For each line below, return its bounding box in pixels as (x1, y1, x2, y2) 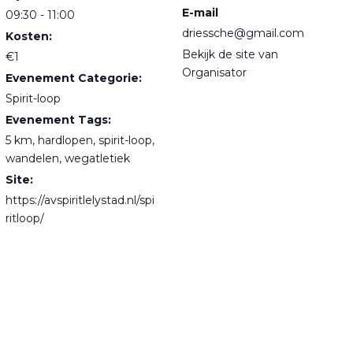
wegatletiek (65, 151, 130, 166)
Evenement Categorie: (6, 71, 142, 86)
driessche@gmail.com (182, 26, 304, 41)
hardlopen (38, 133, 93, 148)
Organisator (182, 65, 247, 80)
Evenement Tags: (6, 113, 111, 128)
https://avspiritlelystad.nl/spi (6, 193, 154, 208)
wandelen (6, 151, 59, 166)
